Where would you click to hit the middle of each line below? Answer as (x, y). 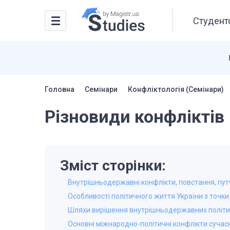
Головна (60, 89)
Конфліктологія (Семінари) (176, 89)
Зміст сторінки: (113, 166)
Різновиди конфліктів (135, 117)
